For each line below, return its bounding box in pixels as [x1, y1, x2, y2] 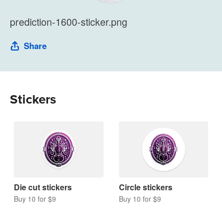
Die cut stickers [14, 181, 72, 193]
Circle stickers [118, 181, 172, 193]
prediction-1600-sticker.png [10, 14, 127, 29]
